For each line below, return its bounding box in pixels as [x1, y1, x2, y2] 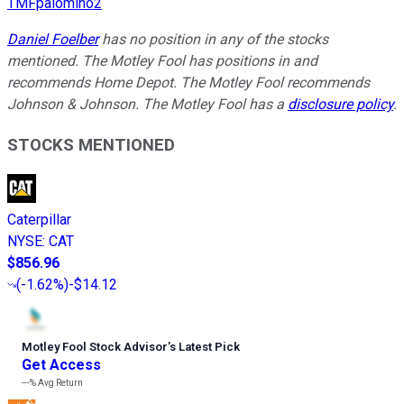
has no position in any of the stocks [98, 30, 328, 48]
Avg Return [36, 378, 83, 389]
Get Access [22, 356, 101, 374]
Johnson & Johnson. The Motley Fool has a [7, 95, 288, 113]
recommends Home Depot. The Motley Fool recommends [7, 73, 370, 91]
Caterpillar [7, 211, 71, 229]
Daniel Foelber [7, 30, 98, 48]
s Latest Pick [170, 340, 240, 354]
